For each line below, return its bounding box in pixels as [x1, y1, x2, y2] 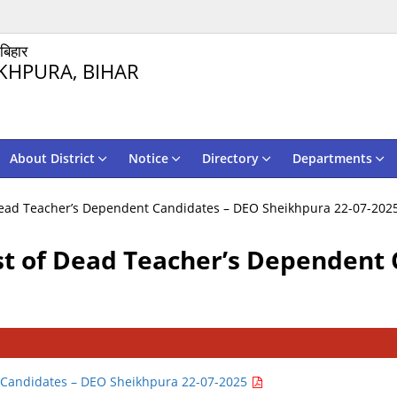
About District [9, 150, 95, 167]
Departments [292, 150, 372, 167]
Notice [128, 150, 168, 167]
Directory [201, 150, 259, 167]
